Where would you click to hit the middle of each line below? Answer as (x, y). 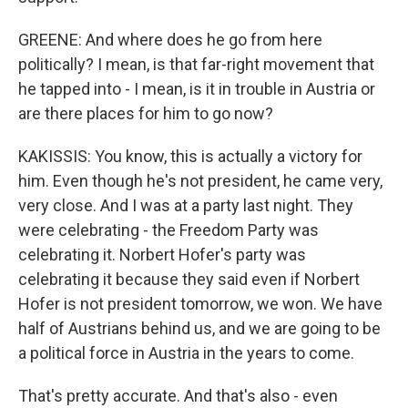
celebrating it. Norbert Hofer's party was (162, 255)
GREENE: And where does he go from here (170, 40)
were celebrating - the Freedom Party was (168, 230)
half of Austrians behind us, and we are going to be (199, 329)
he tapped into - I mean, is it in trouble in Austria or (197, 89)
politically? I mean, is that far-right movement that (196, 65)
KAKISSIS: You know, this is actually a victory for (190, 157)
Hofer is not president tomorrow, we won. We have (200, 304)
